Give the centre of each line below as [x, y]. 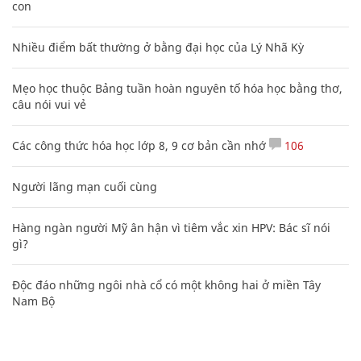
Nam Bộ [33, 301]
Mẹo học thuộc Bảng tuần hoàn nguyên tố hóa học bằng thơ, [177, 88]
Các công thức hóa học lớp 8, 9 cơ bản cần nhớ [139, 145]
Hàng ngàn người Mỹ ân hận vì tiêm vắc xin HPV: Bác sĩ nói [171, 227]
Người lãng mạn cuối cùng [85, 186]
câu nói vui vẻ [49, 104]
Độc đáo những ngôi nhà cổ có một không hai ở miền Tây [166, 284]
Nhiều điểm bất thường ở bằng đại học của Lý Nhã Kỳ [158, 47]
